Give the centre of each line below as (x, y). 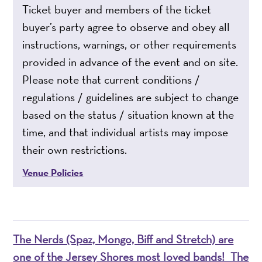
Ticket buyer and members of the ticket (117, 9)
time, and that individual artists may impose (125, 132)
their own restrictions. (75, 149)
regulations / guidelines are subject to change (131, 97)
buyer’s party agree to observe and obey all (126, 27)
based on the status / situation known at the (128, 114)
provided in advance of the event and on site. (130, 62)
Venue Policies (53, 172)
